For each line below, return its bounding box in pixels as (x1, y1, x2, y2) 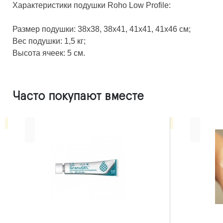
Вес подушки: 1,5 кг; (12, 36, 86, 45)
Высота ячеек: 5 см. (12, 48, 85, 57)
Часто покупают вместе (12, 90, 144, 103)
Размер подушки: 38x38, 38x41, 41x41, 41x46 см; (12, 24, 191, 33)
